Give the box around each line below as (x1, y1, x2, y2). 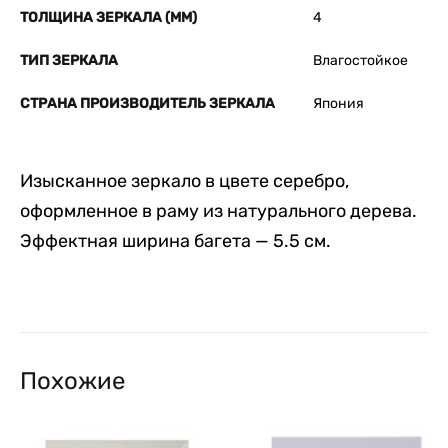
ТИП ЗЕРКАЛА (20, 52, 118, 70)
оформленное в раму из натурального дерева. (20, 200, 417, 223)
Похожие (20, 367, 125, 396)
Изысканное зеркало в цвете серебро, (20, 170, 349, 193)
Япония (313, 95, 364, 113)
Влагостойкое (313, 52, 408, 70)
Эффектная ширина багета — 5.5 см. (20, 230, 331, 253)
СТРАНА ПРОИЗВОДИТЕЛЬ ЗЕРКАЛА (20, 95, 275, 113)
